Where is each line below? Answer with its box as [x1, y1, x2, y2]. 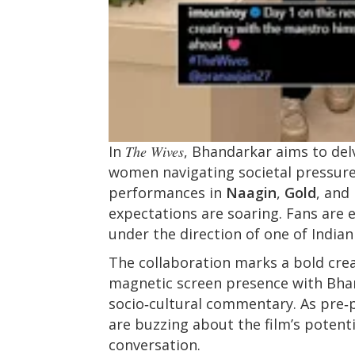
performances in [109, 182, 226, 202]
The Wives [125, 141, 184, 161]
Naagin [226, 182, 277, 202]
